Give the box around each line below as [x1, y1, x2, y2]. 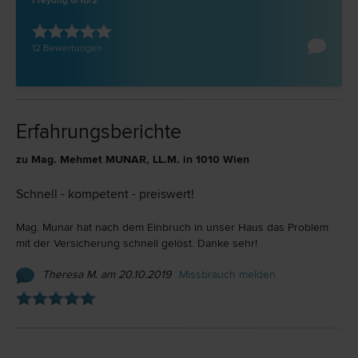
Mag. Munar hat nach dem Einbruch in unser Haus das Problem [16, 221, 328, 235]
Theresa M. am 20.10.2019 [42, 268, 171, 282]
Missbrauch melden [179, 268, 276, 282]
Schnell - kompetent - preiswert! [16, 186, 194, 203]
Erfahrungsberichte [16, 120, 181, 145]
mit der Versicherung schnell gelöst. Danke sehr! [16, 237, 257, 251]
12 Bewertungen [32, 42, 103, 54]
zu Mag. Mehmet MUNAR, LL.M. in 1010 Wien [16, 153, 249, 167]
